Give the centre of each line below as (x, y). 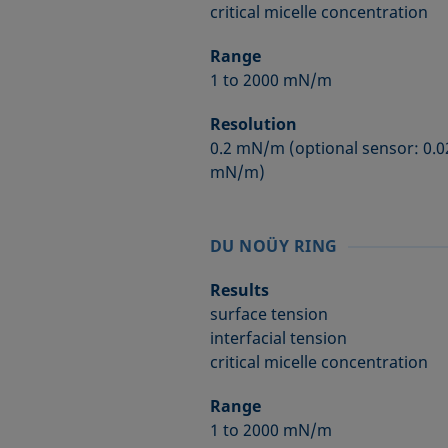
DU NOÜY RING (273, 246)
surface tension (268, 314)
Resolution (253, 124)
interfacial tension (278, 338)
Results (239, 290)
